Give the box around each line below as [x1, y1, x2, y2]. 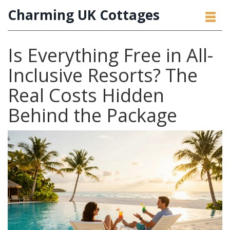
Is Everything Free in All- [8, 43, 213, 68]
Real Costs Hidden [8, 83, 164, 108]
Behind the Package [8, 103, 177, 128]
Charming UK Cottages [8, 6, 160, 24]
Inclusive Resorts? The [8, 63, 198, 88]
